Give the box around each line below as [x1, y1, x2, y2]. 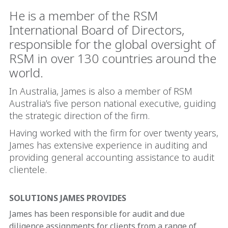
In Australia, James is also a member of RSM [9, 85, 192, 97]
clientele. [9, 163, 49, 176]
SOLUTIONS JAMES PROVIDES [9, 192, 126, 204]
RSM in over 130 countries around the [9, 50, 216, 67]
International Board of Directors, [9, 21, 184, 38]
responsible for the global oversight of [9, 36, 216, 52]
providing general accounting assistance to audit [9, 151, 214, 163]
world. [9, 64, 46, 81]
